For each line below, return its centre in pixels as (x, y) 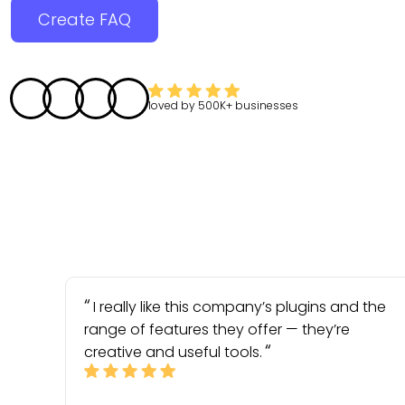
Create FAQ (85, 19)
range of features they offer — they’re (217, 330)
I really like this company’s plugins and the (240, 307)
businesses (267, 105)
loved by (173, 105)
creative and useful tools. (173, 352)
